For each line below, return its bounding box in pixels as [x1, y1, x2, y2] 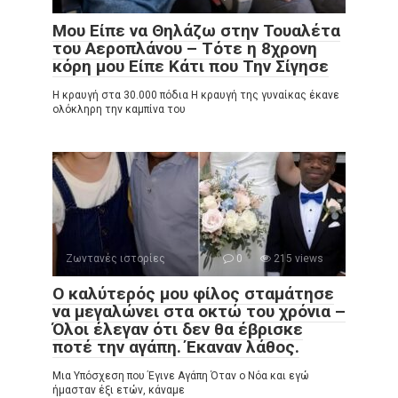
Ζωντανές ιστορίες [66, 252, 165, 266]
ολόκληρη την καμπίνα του [52, 103, 186, 116]
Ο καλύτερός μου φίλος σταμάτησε [52, 283, 334, 305]
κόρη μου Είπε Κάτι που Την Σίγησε [52, 56, 329, 77]
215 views [271, 252, 323, 266]
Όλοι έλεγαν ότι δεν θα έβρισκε [52, 319, 303, 340]
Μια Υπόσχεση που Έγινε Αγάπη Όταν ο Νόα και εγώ [52, 370, 309, 383]
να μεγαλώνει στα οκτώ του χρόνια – [52, 301, 346, 322]
